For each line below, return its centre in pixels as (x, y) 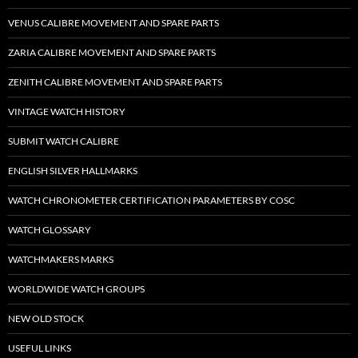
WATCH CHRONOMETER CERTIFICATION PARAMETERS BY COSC (151, 201)
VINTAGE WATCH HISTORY (67, 112)
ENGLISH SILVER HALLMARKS (73, 171)
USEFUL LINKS (40, 348)
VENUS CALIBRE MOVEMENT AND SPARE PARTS (113, 23)
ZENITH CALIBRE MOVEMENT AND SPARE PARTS (115, 82)
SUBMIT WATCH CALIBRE (64, 141)
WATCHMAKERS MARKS (61, 260)
